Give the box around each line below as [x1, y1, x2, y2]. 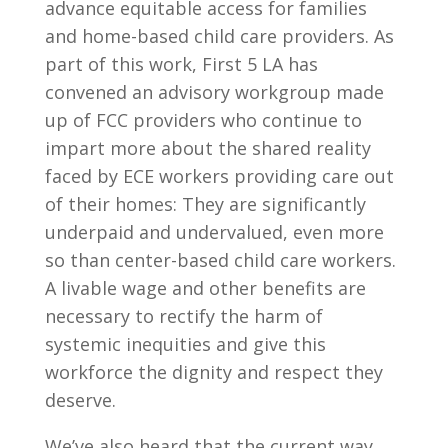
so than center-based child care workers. [44, 247, 396, 272]
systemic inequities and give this [44, 331, 326, 356]
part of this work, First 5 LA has [44, 51, 318, 76]
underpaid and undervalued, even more [44, 219, 384, 244]
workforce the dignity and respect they [44, 359, 383, 384]
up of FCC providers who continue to [44, 107, 362, 132]
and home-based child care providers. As [44, 23, 394, 48]
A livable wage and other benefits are [44, 275, 366, 300]
